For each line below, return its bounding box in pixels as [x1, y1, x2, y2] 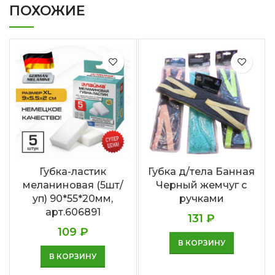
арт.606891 [45, 206, 101, 219]
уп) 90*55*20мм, [33, 193, 114, 205]
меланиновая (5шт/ [22, 179, 123, 192]
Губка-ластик [39, 166, 107, 178]
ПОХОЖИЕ [9, 2, 85, 19]
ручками [179, 193, 224, 205]
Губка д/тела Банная [148, 166, 255, 178]
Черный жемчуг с [156, 179, 247, 192]
